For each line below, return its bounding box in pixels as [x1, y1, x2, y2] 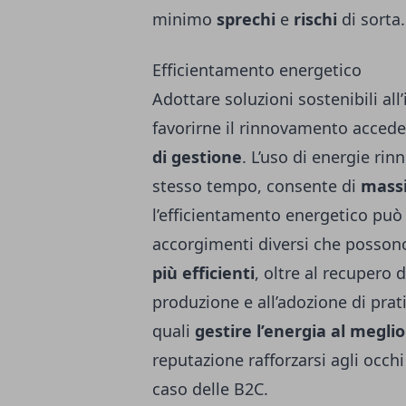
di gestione [152, 146, 242, 168]
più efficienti [152, 262, 255, 284]
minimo [152, 8, 217, 30]
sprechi [217, 8, 275, 30]
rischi [294, 8, 337, 30]
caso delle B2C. [152, 378, 268, 400]
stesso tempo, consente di [152, 175, 361, 197]
